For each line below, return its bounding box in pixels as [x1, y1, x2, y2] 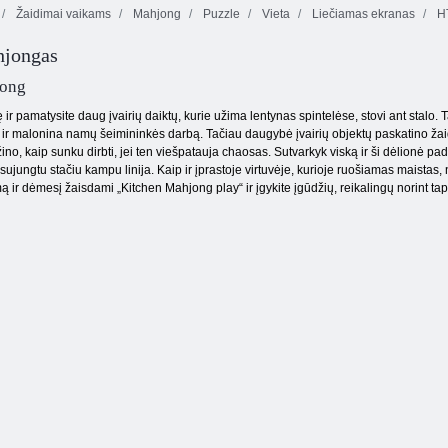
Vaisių [197, 45, 227, 59]
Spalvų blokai [309, 59, 375, 73]
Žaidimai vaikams [13, 7, 111, 21]
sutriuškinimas [177, 59, 247, 73]
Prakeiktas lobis [44, 45, 120, 59]
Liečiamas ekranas [309, 7, 415, 21]
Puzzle [200, 7, 240, 21]
